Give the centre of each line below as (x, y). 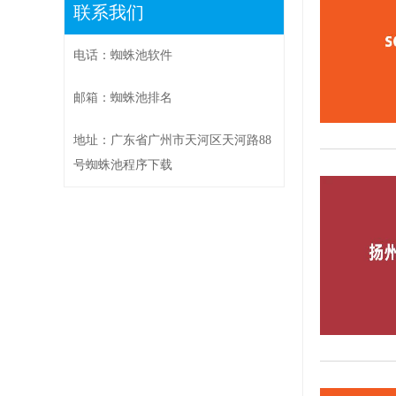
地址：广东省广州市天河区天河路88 (172, 140)
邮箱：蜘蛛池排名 (123, 98)
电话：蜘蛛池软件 (123, 55)
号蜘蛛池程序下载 (123, 165)
